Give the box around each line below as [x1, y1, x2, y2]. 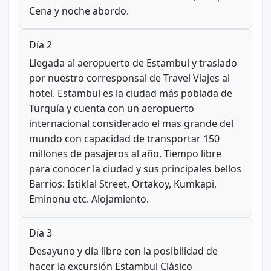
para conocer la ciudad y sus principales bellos [28, 162, 241, 175]
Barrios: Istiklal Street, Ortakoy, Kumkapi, [28, 177, 217, 191]
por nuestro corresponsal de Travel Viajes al [28, 71, 230, 85]
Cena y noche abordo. [28, 4, 129, 18]
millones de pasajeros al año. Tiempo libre [28, 146, 221, 160]
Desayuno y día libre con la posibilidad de [28, 244, 218, 258]
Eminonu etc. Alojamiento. [28, 192, 149, 206]
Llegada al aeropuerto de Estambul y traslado [28, 56, 237, 70]
